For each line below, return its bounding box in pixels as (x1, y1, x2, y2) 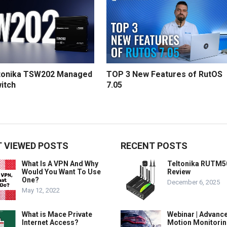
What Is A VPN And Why (22, 160, 98, 168)
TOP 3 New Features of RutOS (106, 69, 222, 80)
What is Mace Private (22, 210, 92, 219)
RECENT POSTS (121, 140, 187, 152)
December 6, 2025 (167, 178, 220, 186)
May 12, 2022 (22, 186, 60, 195)
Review (167, 168, 191, 176)
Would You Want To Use (22, 168, 101, 176)
